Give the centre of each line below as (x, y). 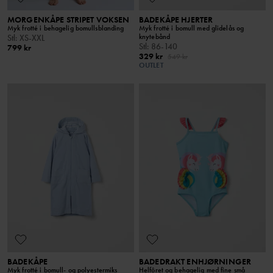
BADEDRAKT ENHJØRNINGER (195, 262)
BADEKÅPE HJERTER (176, 20)
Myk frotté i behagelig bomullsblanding (66, 28)
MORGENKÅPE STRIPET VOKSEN (69, 20)
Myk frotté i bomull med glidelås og (192, 28)
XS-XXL (32, 38)
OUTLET (151, 66)
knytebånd (155, 37)
